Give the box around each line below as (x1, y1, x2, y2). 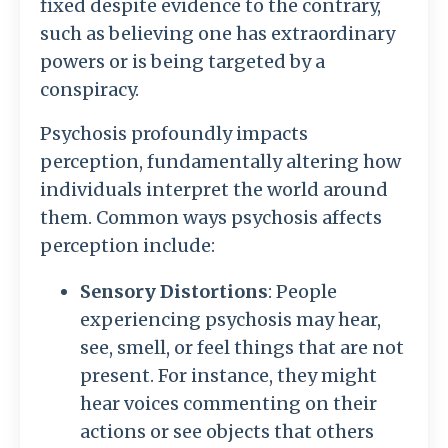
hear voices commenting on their (80, 392, 377, 416)
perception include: (40, 234, 215, 258)
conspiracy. (40, 78, 139, 102)
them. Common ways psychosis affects (40, 206, 382, 230)
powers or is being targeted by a (40, 50, 325, 74)
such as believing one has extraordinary (40, 22, 395, 46)
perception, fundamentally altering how (40, 150, 401, 174)
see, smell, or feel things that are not (80, 336, 404, 360)
